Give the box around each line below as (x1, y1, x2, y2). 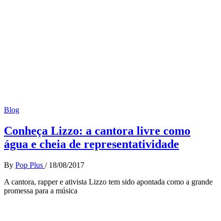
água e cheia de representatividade (4, 138, 179, 151)
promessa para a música (4, 186, 77, 195)
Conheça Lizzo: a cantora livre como (4, 124, 190, 138)
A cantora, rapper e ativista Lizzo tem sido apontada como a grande (4, 178, 213, 186)
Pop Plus (15, 161, 45, 170)
